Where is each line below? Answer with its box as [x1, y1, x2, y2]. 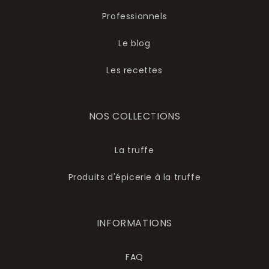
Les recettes [106, 64, 163, 77]
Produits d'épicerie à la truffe [68, 171, 201, 184]
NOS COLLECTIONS [88, 109, 181, 124]
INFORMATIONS [96, 216, 173, 231]
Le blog [118, 37, 151, 50]
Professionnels [101, 10, 168, 23]
